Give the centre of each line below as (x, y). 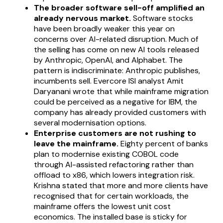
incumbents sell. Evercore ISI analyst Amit (109, 81)
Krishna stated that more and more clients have (121, 185)
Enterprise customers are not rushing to (115, 133)
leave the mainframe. (76, 143)
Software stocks (162, 18)
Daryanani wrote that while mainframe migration (121, 91)
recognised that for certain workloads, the (111, 196)
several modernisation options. (90, 122)
